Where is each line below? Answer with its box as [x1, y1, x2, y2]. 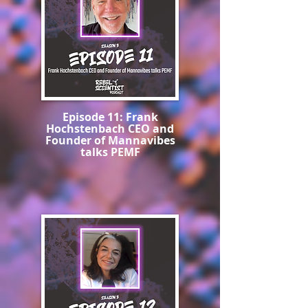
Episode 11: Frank [62, 109, 158, 124]
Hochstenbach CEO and [46, 121, 174, 136]
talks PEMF [80, 144, 140, 159]
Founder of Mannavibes [45, 133, 175, 148]
